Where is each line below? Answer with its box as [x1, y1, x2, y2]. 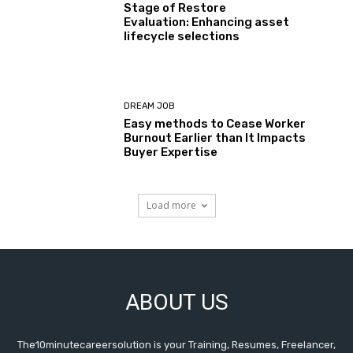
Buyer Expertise [124, 144, 218, 159]
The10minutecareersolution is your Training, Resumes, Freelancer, [17, 339, 336, 351]
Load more [146, 199, 196, 213]
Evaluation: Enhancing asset [124, 15, 290, 30]
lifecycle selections [124, 29, 240, 44]
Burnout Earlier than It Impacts [124, 130, 307, 145]
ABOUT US [124, 289, 229, 316]
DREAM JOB [124, 100, 176, 111]
